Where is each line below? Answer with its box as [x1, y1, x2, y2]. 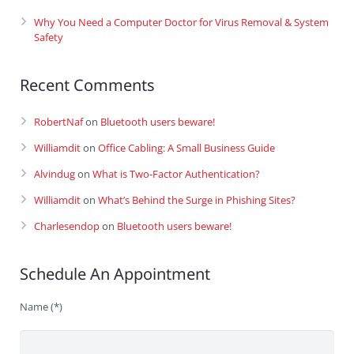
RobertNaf [34, 115, 83, 130]
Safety [34, 30, 63, 45]
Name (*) [20, 299, 62, 314]
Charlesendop [34, 219, 100, 234]
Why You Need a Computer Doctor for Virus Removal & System [34, 15, 329, 30]
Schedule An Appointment [20, 263, 210, 285]
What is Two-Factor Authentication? [92, 167, 260, 182]
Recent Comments [20, 74, 155, 96]
